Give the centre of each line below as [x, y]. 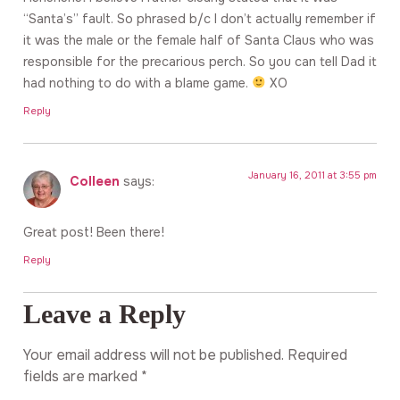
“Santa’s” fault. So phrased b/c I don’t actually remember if [200, 18]
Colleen [95, 182]
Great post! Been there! [94, 232]
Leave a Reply [104, 314]
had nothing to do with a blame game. [137, 83]
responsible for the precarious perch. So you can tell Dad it [200, 61]
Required [317, 354]
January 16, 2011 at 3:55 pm [312, 175]
